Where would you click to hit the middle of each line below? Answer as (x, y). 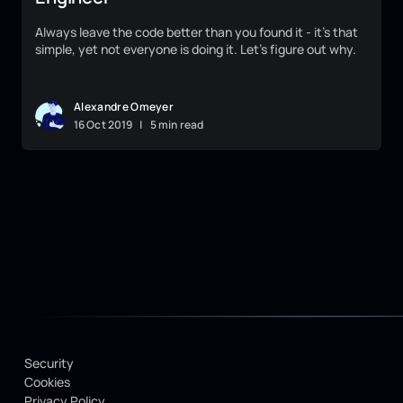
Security (49, 363)
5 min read (177, 125)
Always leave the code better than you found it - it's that (197, 32)
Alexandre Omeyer (124, 107)
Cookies (47, 382)
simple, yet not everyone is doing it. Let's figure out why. (196, 49)
